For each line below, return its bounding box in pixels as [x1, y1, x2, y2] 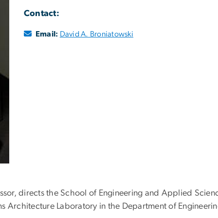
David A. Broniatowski [59, 30, 133, 38]
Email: [36, 30, 58, 38]
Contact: [24, 9, 59, 18]
